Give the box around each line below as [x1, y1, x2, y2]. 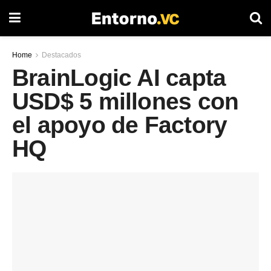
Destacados [42, 51, 81, 59]
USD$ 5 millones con [12, 88, 239, 115]
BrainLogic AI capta [12, 65, 226, 91]
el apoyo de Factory [12, 112, 227, 139]
